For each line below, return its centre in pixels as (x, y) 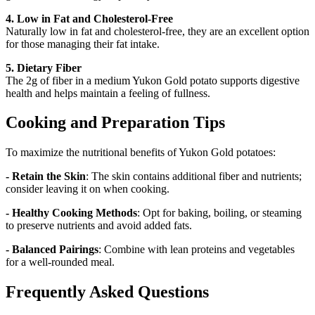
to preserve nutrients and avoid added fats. (99, 226)
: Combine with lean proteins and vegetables (197, 250)
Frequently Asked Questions (107, 292)
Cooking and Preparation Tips (115, 123)
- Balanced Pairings (52, 250)
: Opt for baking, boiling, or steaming (219, 213)
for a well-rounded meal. (60, 262)
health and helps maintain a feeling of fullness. (108, 93)
